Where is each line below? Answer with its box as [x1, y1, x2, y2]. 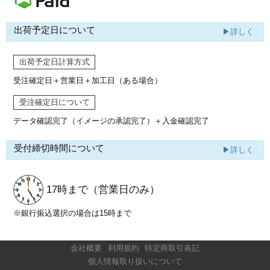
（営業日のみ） [88, 183, 160, 195]
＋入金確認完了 [154, 116, 210, 125]
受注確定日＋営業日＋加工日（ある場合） [13, 75, 163, 85]
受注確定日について [19, 97, 90, 107]
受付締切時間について [14, 143, 105, 154]
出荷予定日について [14, 25, 96, 36]
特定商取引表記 [145, 243, 200, 253]
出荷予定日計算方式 [19, 57, 90, 66]
